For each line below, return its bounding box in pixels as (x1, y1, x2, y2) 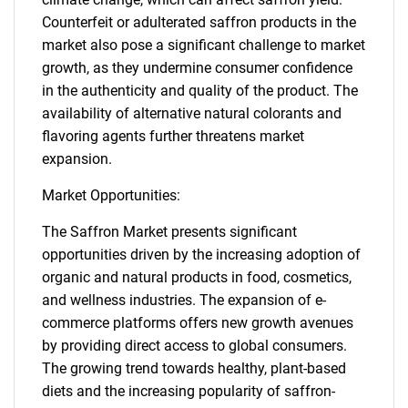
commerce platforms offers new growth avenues (42, 314, 353, 331)
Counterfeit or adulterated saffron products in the (42, 14, 356, 31)
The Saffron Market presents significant (42, 223, 297, 240)
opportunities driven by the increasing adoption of (42, 246, 361, 263)
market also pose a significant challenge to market (42, 36, 365, 54)
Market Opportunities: (42, 187, 180, 204)
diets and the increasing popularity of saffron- (42, 382, 335, 400)
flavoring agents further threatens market (42, 127, 304, 145)
